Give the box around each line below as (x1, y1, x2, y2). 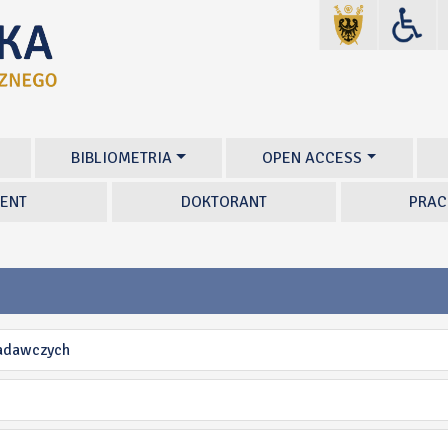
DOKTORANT (180, 192, 267, 212)
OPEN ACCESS (262, 148, 363, 168)
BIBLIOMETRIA (71, 148, 173, 168)
